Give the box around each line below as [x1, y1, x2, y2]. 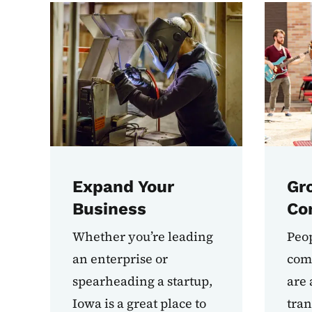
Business [72, 199, 146, 219]
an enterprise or [72, 250, 168, 268]
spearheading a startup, [72, 272, 212, 290]
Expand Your [72, 177, 174, 197]
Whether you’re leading [72, 228, 213, 246]
